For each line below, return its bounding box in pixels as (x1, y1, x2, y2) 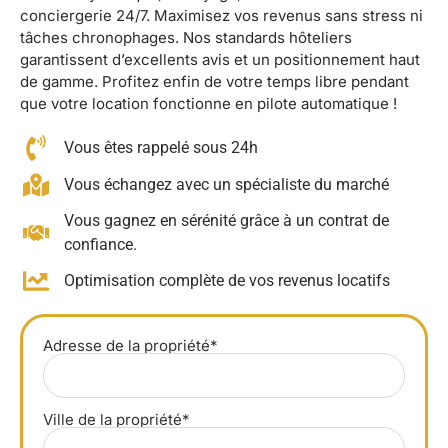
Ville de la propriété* (43, 410, 191, 430)
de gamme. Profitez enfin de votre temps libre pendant (20, 72, 409, 92)
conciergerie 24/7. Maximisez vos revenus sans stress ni (20, 6, 423, 26)
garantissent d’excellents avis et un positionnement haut (20, 50, 420, 70)
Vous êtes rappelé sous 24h (63, 138, 258, 158)
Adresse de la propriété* (43, 335, 219, 355)
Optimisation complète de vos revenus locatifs (63, 271, 390, 291)
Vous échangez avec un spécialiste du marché (63, 175, 389, 195)
